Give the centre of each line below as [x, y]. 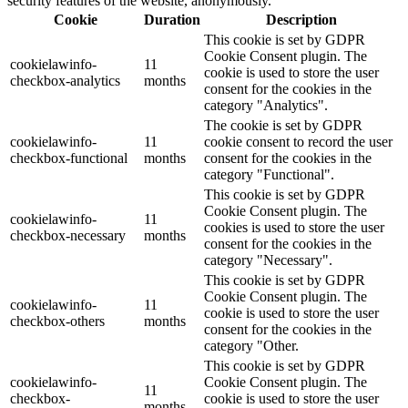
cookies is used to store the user [294, 227]
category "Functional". [269, 174]
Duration [172, 19]
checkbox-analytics [65, 80]
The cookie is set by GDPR [283, 125]
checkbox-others [57, 321]
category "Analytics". [266, 105]
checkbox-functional [69, 158]
